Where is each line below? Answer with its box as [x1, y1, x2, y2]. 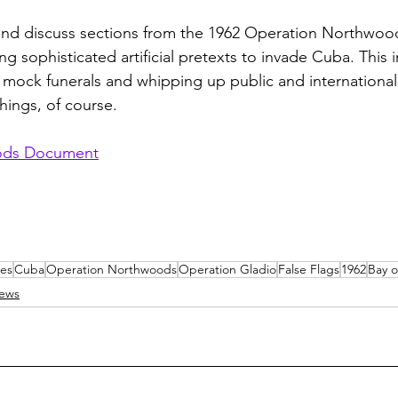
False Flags [278, 261, 339, 278]
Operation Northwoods [46, 261, 177, 278]
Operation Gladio [179, 261, 276, 278]
